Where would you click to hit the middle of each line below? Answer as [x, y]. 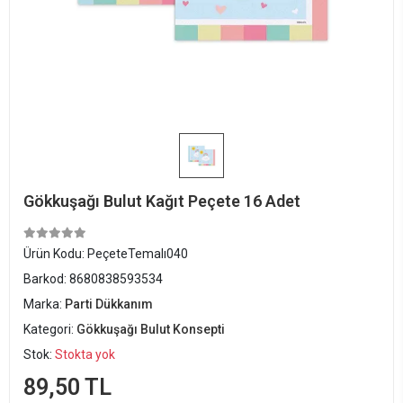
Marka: [44, 304]
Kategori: [50, 329]
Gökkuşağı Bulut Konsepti [151, 329]
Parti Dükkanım [109, 304]
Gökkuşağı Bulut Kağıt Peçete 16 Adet [162, 201]
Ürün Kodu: [55, 254]
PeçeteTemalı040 [138, 254]
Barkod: [46, 279]
